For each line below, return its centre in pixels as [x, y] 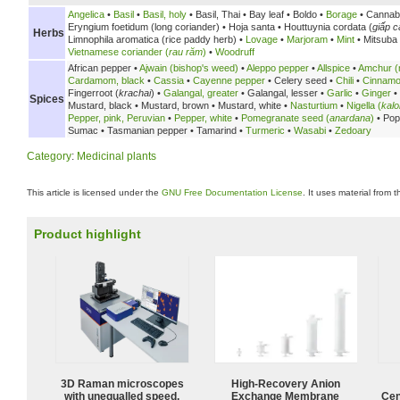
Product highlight [87, 234]
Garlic [340, 92]
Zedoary [353, 130]
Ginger [376, 92]
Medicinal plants [117, 156]
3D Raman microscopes [122, 383]
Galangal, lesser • [286, 92]
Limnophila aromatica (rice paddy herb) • [155, 39]
